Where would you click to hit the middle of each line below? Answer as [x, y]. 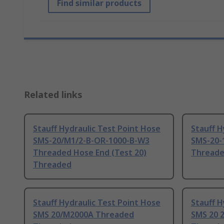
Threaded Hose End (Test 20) [90, 153]
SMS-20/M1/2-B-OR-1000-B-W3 [91, 141]
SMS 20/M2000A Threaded [83, 215]
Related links [53, 95]
